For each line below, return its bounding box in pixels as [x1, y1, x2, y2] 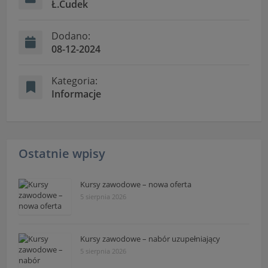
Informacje [51, 87, 102, 100]
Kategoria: [51, 74, 98, 87]
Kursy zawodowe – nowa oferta [80, 178, 192, 190]
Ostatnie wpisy [19, 145, 106, 162]
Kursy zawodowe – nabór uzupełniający [80, 233, 221, 244]
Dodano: [51, 29, 91, 42]
